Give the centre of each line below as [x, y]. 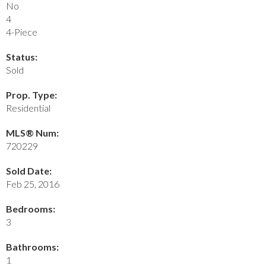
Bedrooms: [31, 208]
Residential [28, 107]
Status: [22, 56]
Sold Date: [29, 170]
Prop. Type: [31, 94]
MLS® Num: [32, 132]
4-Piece [22, 31]
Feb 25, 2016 [33, 183]
